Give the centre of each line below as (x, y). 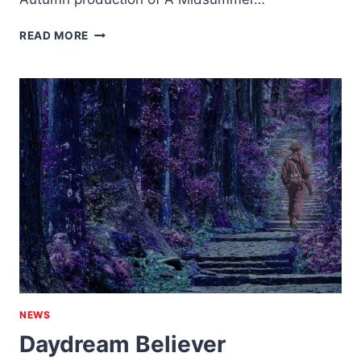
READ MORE (54, 36)
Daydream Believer (122, 344)
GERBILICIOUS (130, 32)
